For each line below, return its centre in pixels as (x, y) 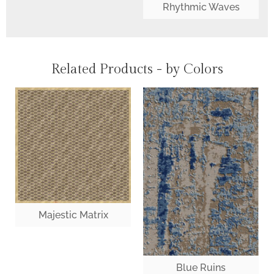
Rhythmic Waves (201, 7)
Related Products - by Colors (137, 69)
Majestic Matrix (73, 215)
